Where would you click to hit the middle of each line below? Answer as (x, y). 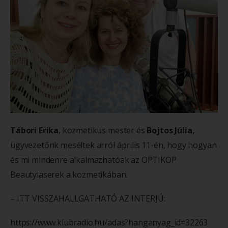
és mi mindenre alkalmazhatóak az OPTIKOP (93, 160)
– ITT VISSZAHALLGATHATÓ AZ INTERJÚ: (88, 198)
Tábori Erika (35, 130)
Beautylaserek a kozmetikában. (69, 174)
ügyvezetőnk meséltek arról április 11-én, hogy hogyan (113, 145)
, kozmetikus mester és (103, 130)
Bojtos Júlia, (171, 130)
